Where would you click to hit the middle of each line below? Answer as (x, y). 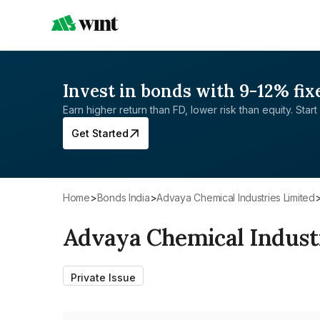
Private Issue (103, 277)
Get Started (100, 133)
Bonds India (126, 197)
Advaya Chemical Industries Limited (239, 197)
